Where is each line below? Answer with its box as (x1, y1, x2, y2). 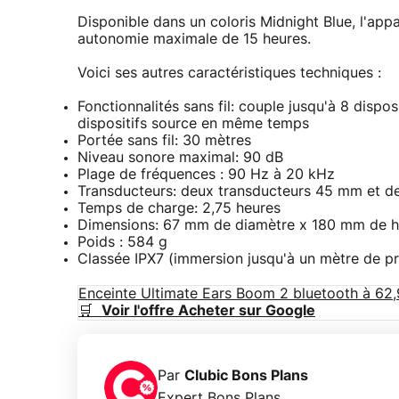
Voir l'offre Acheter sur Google (102, 304, 315, 319)
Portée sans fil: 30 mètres (77, 134, 251, 149)
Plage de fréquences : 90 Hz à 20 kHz (77, 167, 335, 183)
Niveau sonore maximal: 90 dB (77, 151, 283, 166)
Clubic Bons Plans (184, 369, 308, 384)
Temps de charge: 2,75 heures (77, 201, 281, 216)
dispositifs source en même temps (77, 117, 309, 132)
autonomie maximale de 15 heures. (77, 32, 311, 47)
